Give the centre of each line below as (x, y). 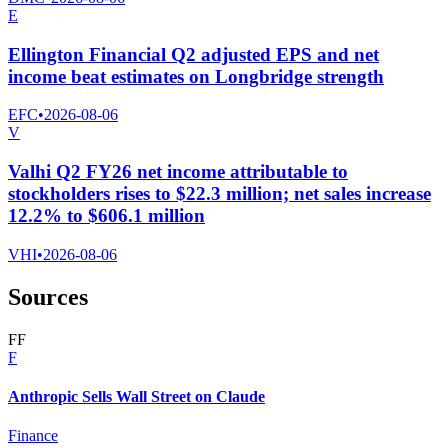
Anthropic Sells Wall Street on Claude (136, 396)
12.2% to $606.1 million (106, 215)
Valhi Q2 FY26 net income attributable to (178, 171)
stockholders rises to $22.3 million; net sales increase (219, 193)
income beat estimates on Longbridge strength (196, 76)
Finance (33, 436)
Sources (48, 296)
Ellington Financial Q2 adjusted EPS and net (193, 54)
